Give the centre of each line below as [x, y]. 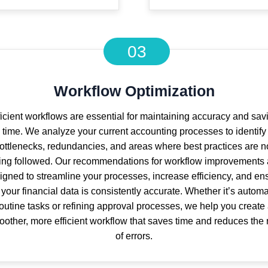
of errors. [134, 236]
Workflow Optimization [134, 91]
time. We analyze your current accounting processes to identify [134, 131]
